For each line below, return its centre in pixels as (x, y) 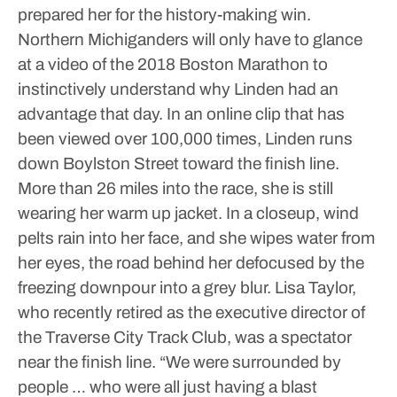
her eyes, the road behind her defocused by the (191, 263)
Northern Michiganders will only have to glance (190, 39)
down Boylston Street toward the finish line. (179, 163)
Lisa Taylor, (314, 288)
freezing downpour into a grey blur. (144, 288)
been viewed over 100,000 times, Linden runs (185, 139)
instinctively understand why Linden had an (178, 89)
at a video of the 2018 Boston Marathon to (173, 64)
